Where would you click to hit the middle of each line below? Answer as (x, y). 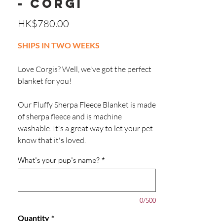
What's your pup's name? (59, 160)
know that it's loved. (52, 140)
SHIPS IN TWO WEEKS (59, 45)
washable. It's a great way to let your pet (85, 128)
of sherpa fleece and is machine (70, 116)
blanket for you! (45, 81)
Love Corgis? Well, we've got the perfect (85, 69)
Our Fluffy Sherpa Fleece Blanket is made (87, 105)
